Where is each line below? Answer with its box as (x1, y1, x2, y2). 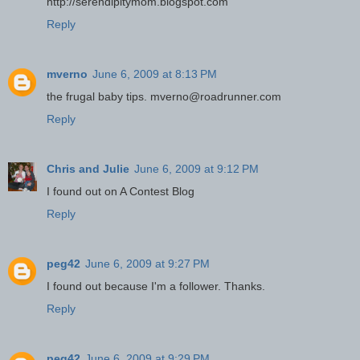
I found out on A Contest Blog (47, 184, 194, 198)
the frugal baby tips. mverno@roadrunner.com (47, 89, 281, 103)
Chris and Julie (47, 162, 129, 175)
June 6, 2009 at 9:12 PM (134, 162, 259, 175)
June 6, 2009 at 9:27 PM (85, 256, 210, 270)
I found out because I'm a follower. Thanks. (47, 279, 265, 292)
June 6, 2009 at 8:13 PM (92, 67, 217, 80)
